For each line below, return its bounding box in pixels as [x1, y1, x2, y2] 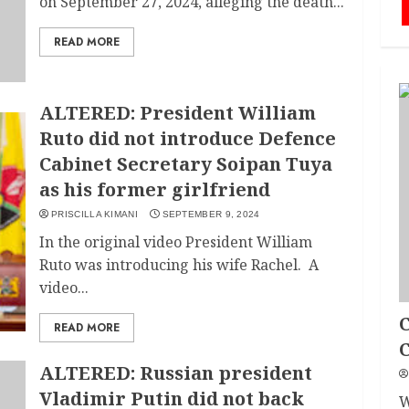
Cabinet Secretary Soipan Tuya [39, 152, 333, 176]
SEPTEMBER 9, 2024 [162, 209, 260, 219]
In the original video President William [39, 232, 313, 252]
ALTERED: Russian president [39, 361, 313, 385]
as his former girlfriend [39, 177, 271, 202]
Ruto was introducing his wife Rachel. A [39, 255, 320, 275]
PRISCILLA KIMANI [51, 209, 138, 219]
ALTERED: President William [39, 100, 317, 125]
